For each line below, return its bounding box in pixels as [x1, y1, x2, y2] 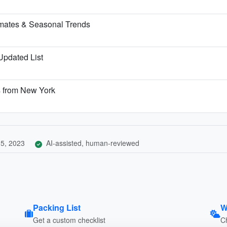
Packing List [32, 201, 81, 213]
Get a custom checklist [32, 214, 105, 225]
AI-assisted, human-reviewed [44, 137, 139, 148]
